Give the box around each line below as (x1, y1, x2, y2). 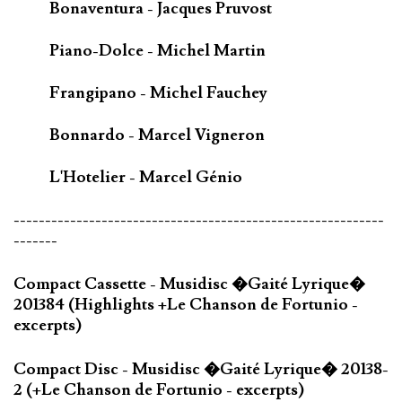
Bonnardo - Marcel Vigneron (49, 125, 265, 146)
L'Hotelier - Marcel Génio (49, 167, 242, 188)
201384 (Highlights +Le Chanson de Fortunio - (13, 293, 358, 315)
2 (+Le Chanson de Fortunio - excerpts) (13, 379, 304, 400)
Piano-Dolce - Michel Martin (49, 40, 266, 62)
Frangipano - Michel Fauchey (49, 83, 267, 104)
